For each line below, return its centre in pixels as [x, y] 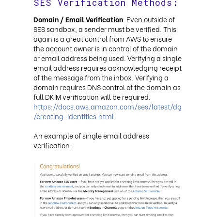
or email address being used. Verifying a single [108, 58]
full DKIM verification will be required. [92, 96]
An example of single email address [91, 135]
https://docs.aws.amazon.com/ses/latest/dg [108, 106]
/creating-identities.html [74, 116]
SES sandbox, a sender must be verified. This [105, 29]
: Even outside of [149, 19]
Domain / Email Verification [78, 19]
